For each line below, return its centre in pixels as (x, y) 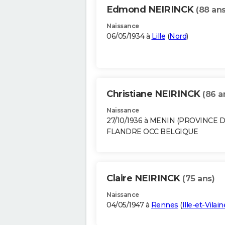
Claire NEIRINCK (144, 179)
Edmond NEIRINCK (151, 10)
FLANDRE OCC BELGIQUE (152, 132)
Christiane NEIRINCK (154, 94)
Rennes (164, 205)
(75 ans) (198, 179)
